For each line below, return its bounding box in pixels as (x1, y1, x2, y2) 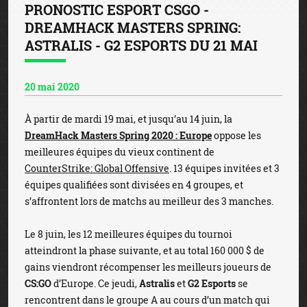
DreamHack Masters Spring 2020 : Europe (25, 129, 212, 142)
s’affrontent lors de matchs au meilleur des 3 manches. (25, 195, 273, 208)
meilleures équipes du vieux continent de (25, 145, 214, 158)
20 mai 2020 (25, 80, 79, 93)
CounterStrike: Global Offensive (25, 162, 169, 175)
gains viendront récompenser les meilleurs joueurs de (25, 260, 271, 273)
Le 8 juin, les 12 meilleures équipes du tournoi (25, 228, 232, 241)
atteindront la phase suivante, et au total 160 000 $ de (25, 244, 265, 257)
